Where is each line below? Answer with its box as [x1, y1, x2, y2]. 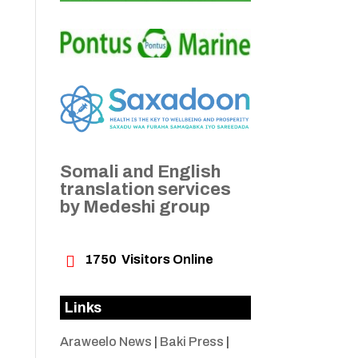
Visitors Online [116, 253, 213, 267]
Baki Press [159, 335, 224, 349]
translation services [59, 180, 231, 200]
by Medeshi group [59, 197, 210, 217]
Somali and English [59, 162, 221, 182]
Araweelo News [59, 335, 152, 349]
